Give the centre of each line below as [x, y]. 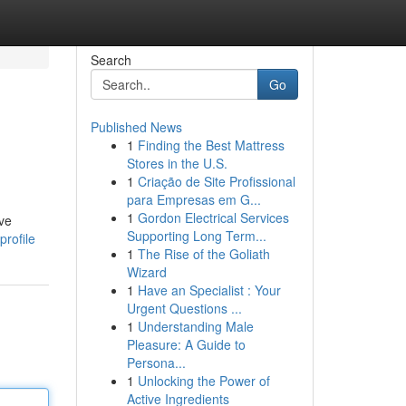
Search [111, 60]
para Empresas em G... [193, 199]
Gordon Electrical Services [213, 217]
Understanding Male [195, 326]
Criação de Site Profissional [216, 181]
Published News [136, 127]
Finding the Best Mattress [211, 145]
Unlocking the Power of [203, 381]
